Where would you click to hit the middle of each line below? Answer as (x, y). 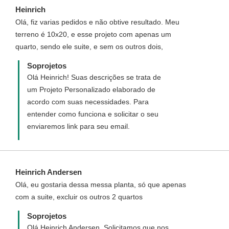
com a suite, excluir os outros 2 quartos (79, 197)
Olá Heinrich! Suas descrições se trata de (94, 77)
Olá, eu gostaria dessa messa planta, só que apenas (101, 185)
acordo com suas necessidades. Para (88, 102)
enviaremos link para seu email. (78, 126)
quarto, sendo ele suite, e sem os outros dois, (89, 47)
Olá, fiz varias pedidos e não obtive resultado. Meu (97, 22)
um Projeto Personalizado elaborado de (91, 89)
